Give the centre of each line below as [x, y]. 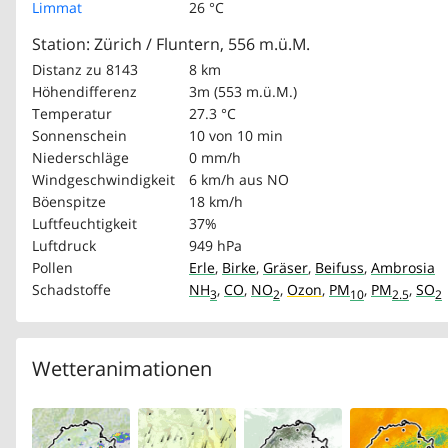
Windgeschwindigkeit [103, 179]
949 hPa [215, 245]
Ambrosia [403, 267]
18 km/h [216, 201]
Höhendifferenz [84, 91]
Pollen [52, 267]
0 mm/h [215, 157]
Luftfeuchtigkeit [84, 223]
